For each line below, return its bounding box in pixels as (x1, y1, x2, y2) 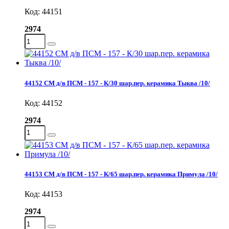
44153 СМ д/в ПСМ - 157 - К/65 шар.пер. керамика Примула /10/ (25, 170, 218, 178)
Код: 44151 (25, 7, 62, 16)
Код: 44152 (25, 98, 62, 107)
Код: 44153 (25, 190, 62, 199)
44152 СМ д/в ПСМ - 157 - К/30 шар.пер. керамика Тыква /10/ (25, 79, 210, 87)
